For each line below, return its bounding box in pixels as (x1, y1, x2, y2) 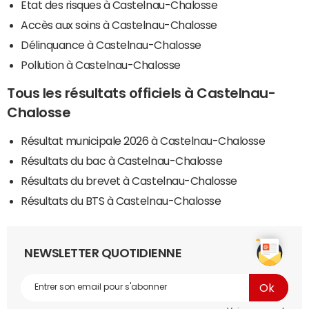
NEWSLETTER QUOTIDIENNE (24, 246, 182, 259)
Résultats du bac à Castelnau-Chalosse (21, 154, 223, 166)
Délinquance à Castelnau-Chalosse (21, 39, 201, 50)
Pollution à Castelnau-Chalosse (21, 59, 181, 70)
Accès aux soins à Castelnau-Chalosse (21, 19, 217, 30)
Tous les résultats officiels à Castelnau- (7, 86, 276, 100)
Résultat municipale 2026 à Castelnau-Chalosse (21, 134, 266, 146)
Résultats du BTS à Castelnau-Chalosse (21, 195, 221, 206)
